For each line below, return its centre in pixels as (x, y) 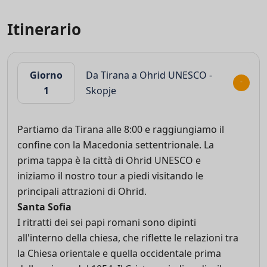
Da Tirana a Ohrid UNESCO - (149, 75)
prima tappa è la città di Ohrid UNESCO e (109, 160)
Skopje (101, 91)
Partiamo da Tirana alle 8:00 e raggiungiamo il (121, 129)
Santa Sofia (44, 207)
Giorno (46, 75)
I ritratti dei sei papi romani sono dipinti (107, 222)
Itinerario (44, 29)
